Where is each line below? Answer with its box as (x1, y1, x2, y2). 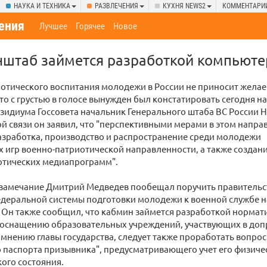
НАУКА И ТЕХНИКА (14, 2, 70, 10)
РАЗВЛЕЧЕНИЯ (95, 2, 138, 10)
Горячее (76, 21, 105, 32)
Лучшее (39, 21, 68, 32)
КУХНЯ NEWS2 (163, 2, 206, 10)
